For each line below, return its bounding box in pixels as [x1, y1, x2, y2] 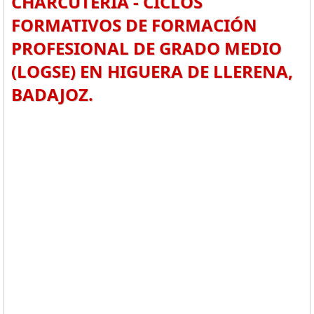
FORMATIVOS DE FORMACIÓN [11, 13, 257, 36]
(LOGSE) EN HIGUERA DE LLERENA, [11, 60, 293, 83]
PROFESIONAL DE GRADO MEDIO [11, 36, 282, 60]
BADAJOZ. [11, 83, 93, 106]
